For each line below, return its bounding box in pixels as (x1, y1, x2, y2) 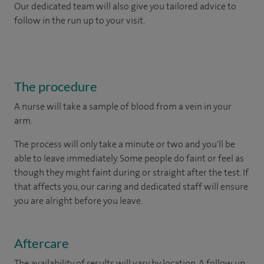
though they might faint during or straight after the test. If (14, 166, 249, 179)
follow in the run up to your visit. (14, 14, 145, 27)
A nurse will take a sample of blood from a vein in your (14, 100, 232, 113)
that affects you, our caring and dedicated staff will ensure (14, 180, 248, 193)
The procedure (14, 78, 97, 94)
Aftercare (14, 235, 69, 251)
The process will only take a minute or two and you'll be (14, 137, 235, 150)
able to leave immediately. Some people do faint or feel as (14, 151, 244, 164)
